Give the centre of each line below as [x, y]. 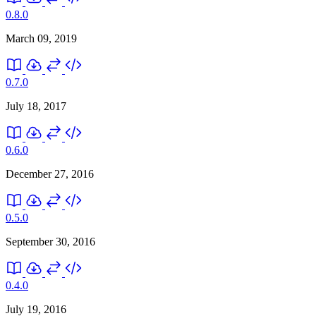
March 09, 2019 [41, 38]
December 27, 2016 [50, 174]
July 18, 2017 [36, 106]
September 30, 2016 [50, 241]
